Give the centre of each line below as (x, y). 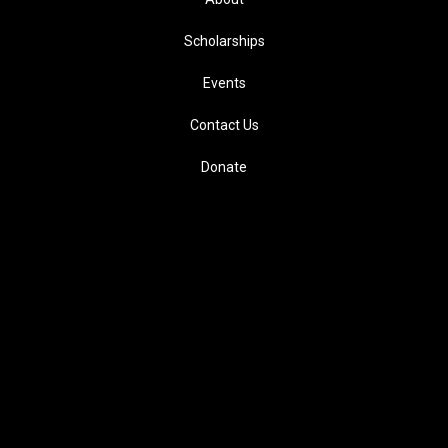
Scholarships (224, 40)
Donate (224, 166)
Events (224, 82)
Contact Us (224, 124)
